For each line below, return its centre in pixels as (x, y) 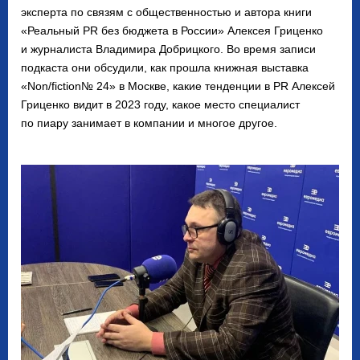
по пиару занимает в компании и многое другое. (149, 123)
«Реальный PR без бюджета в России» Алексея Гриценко (172, 30)
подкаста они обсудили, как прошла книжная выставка (165, 67)
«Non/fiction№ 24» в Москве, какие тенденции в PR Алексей (178, 86)
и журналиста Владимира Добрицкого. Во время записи (168, 49)
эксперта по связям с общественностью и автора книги (166, 12)
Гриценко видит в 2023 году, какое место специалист (160, 104)
